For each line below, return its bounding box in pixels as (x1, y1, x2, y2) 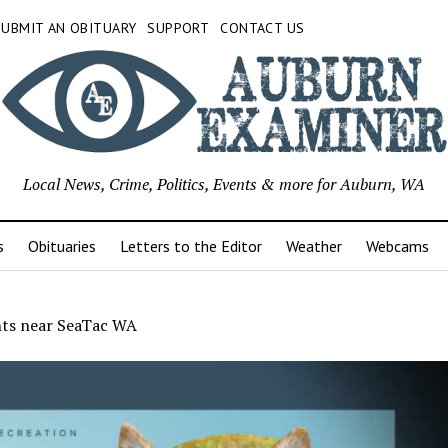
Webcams (365, 236, 429, 257)
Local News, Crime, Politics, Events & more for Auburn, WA (23, 173, 425, 196)
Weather (285, 236, 342, 257)
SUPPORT (147, 19, 210, 37)
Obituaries (27, 236, 96, 257)
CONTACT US (220, 19, 305, 37)
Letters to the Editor (119, 236, 262, 257)
